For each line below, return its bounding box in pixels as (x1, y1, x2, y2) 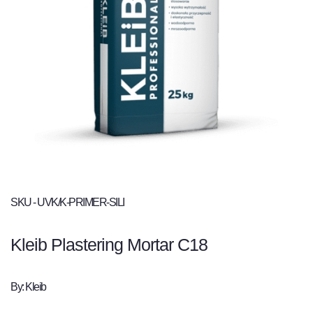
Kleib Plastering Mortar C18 (10, 234, 208, 254)
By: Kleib (10, 280, 46, 293)
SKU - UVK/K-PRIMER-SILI (10, 196, 124, 208)
